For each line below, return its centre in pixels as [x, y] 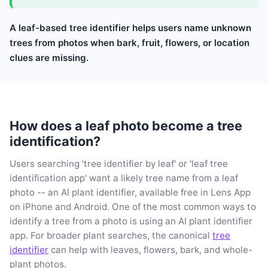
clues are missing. [49, 57]
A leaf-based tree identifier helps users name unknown [130, 28]
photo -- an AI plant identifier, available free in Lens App [130, 192]
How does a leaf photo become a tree [126, 125]
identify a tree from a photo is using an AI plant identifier [131, 221]
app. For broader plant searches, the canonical [111, 235]
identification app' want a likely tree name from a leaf [124, 178]
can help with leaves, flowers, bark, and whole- [150, 249]
